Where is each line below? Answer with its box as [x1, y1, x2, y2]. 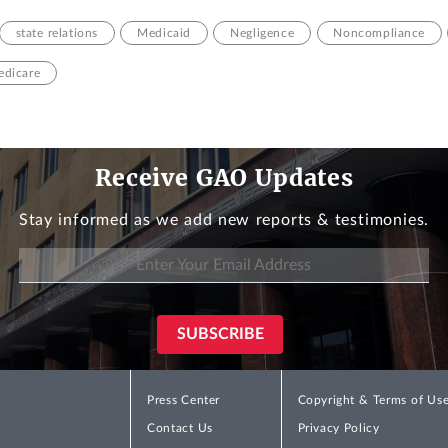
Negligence [230, 27, 295, 40]
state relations [15, 27, 99, 40]
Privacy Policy [297, 422, 380, 435]
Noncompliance [333, 27, 426, 40]
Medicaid [137, 27, 192, 40]
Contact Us [147, 422, 213, 435]
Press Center [147, 394, 220, 407]
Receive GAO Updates [94, 163, 354, 193]
